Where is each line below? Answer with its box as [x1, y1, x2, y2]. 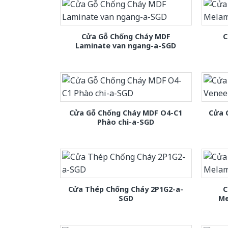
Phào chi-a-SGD [97, 117, 155, 127]
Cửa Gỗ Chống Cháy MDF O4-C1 [69, 107, 183, 118]
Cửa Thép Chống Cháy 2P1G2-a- [68, 184, 184, 194]
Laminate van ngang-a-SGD [75, 40, 177, 50]
